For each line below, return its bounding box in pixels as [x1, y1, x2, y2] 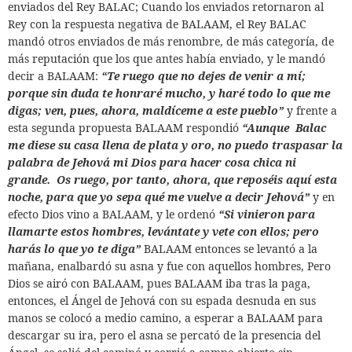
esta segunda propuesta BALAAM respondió [8, 120, 242, 135]
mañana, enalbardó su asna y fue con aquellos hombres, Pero [8, 258, 331, 273]
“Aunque [242, 120, 289, 135]
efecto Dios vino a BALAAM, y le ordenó [8, 207, 218, 222]
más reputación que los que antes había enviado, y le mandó [8, 51, 325, 66]
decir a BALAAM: [8, 68, 101, 83]
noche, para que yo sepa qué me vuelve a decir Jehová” [8, 189, 313, 204]
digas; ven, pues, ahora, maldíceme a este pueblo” [8, 103, 287, 118]
